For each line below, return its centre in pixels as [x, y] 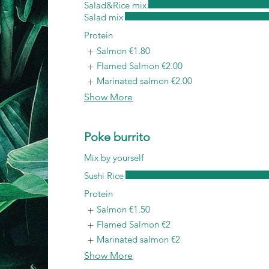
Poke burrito [117, 137]
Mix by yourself [114, 158]
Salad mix [104, 17]
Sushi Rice [104, 176]
